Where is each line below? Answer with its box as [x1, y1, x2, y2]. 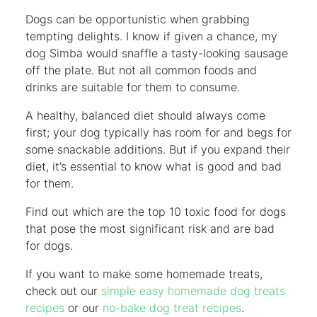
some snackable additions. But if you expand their [25, 142, 290, 156]
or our [64, 300, 103, 315]
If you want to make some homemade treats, [25, 266, 263, 281]
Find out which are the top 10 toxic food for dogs [25, 204, 286, 219]
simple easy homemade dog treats [101, 283, 285, 298]
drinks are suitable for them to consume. [25, 79, 240, 94]
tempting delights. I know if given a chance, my [25, 28, 277, 43]
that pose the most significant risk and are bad [25, 221, 275, 236]
